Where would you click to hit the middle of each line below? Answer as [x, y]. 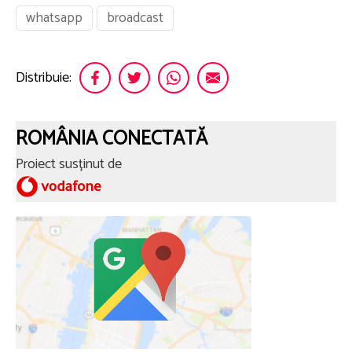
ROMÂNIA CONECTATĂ [112, 139]
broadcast [135, 18]
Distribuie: [44, 77]
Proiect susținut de [72, 165]
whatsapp [54, 18]
